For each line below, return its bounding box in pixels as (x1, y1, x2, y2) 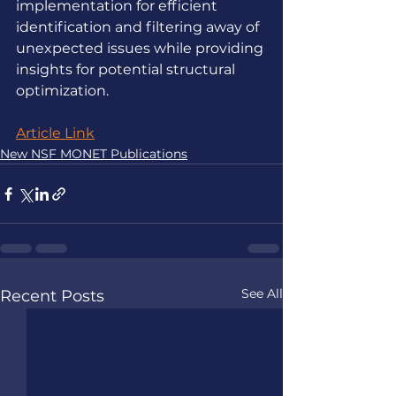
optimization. (16, 82, 109, 99)
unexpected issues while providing (16, 40, 267, 57)
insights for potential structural (16, 61, 239, 78)
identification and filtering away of (16, 19, 263, 35)
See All (241, 286, 283, 301)
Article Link (16, 125, 95, 141)
